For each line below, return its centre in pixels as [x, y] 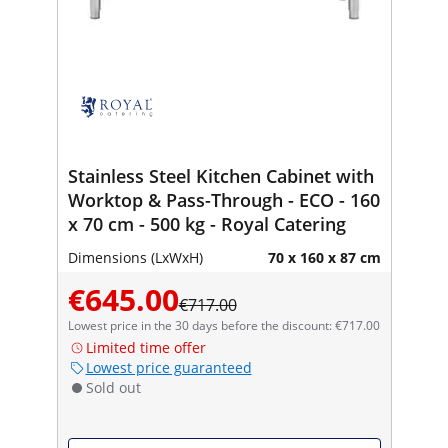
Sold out [113, 387]
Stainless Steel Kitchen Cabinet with [220, 175]
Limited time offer [145, 347]
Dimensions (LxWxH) [135, 257]
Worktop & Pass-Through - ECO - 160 [223, 199]
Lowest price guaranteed [168, 367]
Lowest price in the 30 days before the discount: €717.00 [223, 325]
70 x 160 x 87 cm [324, 257]
